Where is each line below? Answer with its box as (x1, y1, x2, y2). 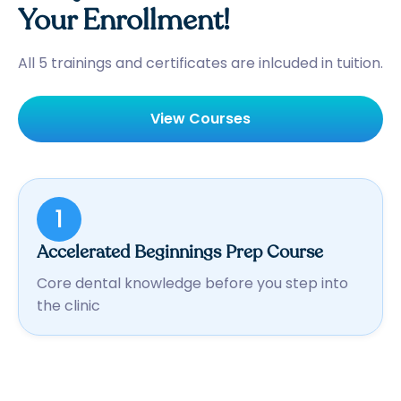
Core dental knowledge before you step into (37, 272, 348, 294)
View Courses (150, 107, 251, 129)
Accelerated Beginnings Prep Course (37, 239, 323, 264)
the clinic (37, 294, 100, 316)
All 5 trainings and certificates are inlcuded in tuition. (18, 52, 383, 73)
